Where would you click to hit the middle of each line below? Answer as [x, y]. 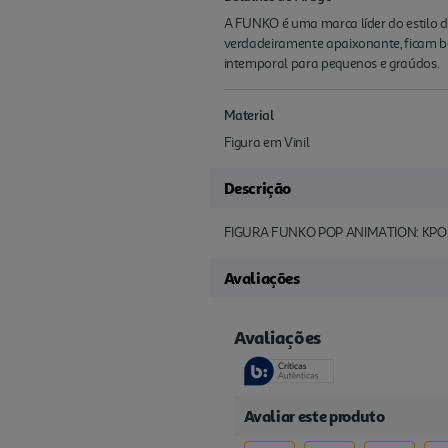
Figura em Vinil [266, 143]
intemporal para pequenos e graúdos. [331, 64]
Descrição [257, 188]
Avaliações [261, 278]
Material [248, 115]
